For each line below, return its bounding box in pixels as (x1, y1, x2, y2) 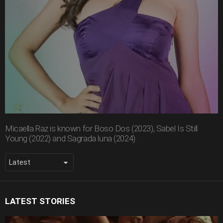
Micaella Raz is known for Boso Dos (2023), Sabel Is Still (5, 123, 198, 134)
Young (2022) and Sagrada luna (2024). (5, 133, 137, 144)
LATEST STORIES (5, 196, 75, 207)
